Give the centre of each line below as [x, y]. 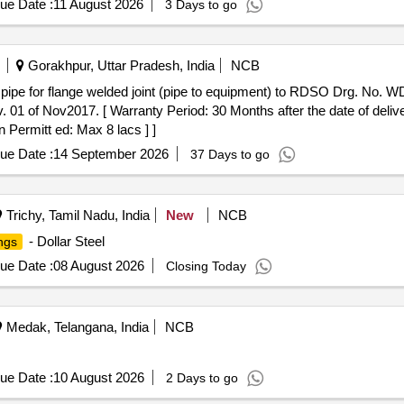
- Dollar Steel [64, 241]
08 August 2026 [98, 266]
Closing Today [206, 266]
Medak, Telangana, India [75, 327]
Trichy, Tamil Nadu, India [76, 215]
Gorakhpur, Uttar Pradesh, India [119, 65]
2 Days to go [202, 378]
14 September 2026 [110, 154]
